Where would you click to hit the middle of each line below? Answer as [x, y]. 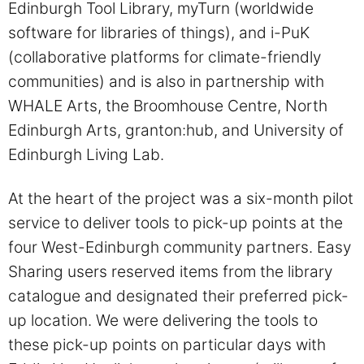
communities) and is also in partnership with [166, 81]
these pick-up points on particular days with [167, 344]
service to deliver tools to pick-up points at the [175, 222]
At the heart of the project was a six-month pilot [181, 198]
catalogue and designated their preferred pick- [178, 295]
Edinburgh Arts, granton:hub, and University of [176, 130]
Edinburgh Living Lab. [86, 154]
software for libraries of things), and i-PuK [159, 32]
